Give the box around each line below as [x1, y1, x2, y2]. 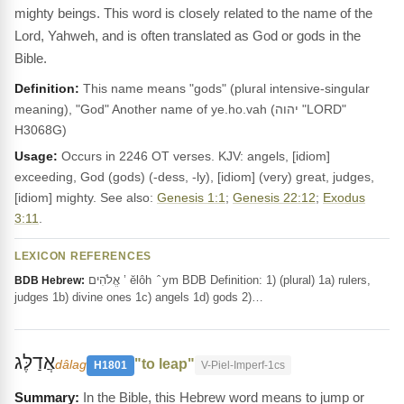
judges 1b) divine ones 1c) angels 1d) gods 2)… [14, 290, 263, 304]
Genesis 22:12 [233, 190, 316, 205]
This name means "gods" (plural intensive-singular [79, 81, 370, 96]
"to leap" [134, 356, 195, 372]
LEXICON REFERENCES [14, 250, 152, 262]
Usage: [14, 149, 58, 163]
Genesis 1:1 [157, 190, 225, 205]
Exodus [323, 190, 365, 205]
